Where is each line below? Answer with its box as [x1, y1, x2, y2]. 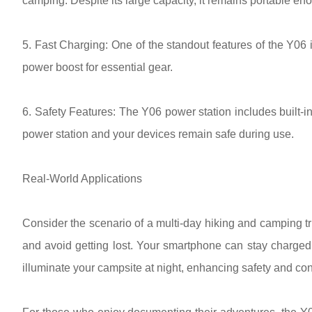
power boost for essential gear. [22, 61, 173, 73]
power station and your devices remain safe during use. [22, 128, 294, 140]
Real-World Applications [22, 173, 142, 185]
